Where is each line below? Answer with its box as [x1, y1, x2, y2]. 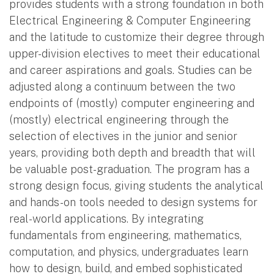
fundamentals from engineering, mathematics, [9, 228, 242, 242]
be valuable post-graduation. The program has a [9, 162, 250, 176]
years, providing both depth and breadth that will [9, 146, 256, 159]
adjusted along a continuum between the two [9, 80, 235, 93]
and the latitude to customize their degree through [9, 30, 264, 43]
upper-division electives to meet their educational [9, 46, 261, 60]
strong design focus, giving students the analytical [9, 179, 264, 192]
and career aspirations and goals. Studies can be [9, 63, 252, 76]
